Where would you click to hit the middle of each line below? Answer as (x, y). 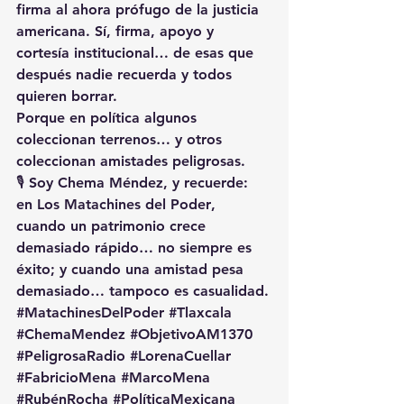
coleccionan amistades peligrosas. (131, 161)
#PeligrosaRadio (71, 355)
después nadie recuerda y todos (126, 74)
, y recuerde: (208, 182)
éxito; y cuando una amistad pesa (132, 269)
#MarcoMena (165, 377)
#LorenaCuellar (180, 355)
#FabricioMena (66, 377)
